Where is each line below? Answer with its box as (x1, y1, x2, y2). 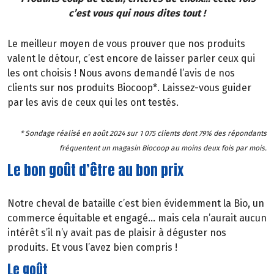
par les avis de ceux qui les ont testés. (7, 96, 179, 108)
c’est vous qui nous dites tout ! (68, 7, 206, 20)
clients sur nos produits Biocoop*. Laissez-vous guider (7, 81, 251, 94)
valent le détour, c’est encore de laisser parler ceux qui (7, 52, 255, 64)
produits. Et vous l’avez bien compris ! (7, 241, 177, 253)
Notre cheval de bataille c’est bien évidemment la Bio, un (7, 197, 264, 209)
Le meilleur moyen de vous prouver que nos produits (7, 37, 245, 50)
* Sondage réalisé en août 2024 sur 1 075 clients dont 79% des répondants (20, 129, 267, 138)
